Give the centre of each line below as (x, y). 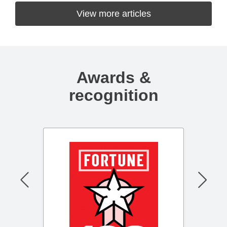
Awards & (113, 78)
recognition (113, 96)
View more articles (113, 13)
